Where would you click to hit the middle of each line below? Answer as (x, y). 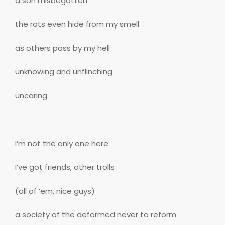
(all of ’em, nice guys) (55, 191)
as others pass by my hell (63, 48)
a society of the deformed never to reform (96, 215)
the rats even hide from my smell (77, 24)
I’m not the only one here (62, 143)
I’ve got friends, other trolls (65, 167)
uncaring (31, 95)
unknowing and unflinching (64, 72)
